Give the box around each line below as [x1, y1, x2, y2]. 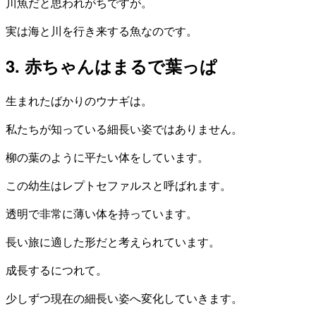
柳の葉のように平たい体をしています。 [6, 149, 209, 166]
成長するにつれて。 [6, 262, 107, 279]
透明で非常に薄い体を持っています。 [6, 205, 197, 222]
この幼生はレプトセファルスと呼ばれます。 [6, 177, 231, 194]
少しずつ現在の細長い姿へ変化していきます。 [6, 290, 243, 307]
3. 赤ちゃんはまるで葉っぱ [6, 54, 217, 78]
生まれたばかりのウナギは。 [6, 92, 152, 109]
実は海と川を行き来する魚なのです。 [6, 23, 197, 39]
